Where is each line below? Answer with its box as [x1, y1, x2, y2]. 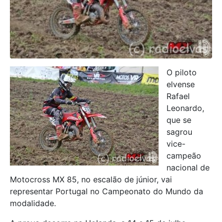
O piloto [166, 67, 197, 77]
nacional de [166, 162, 210, 172]
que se [166, 114, 191, 125]
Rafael [166, 91, 190, 101]
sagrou [166, 126, 192, 137]
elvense [166, 79, 195, 89]
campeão [166, 150, 201, 161]
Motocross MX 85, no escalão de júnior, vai [10, 174, 172, 184]
